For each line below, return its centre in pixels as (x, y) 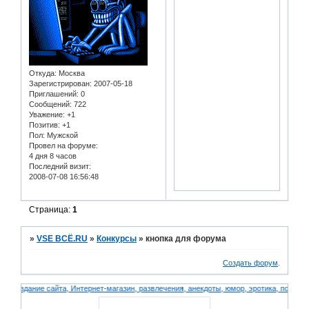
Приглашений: (54, 93)
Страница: (51, 210)
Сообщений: (50, 104)
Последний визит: (60, 166)
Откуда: (43, 73)
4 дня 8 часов (53, 156)
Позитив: (44, 124)
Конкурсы (117, 239)
